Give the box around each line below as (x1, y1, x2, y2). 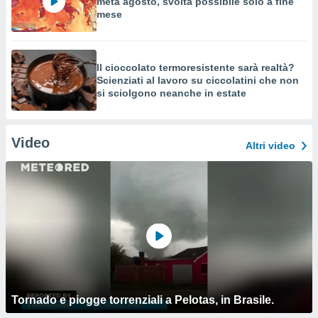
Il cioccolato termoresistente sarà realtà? (97, 62, 295, 73)
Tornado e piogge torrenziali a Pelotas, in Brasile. (11, 294, 274, 306)
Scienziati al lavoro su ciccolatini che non (97, 75, 299, 86)
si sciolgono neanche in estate (97, 87, 246, 99)
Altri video (246, 140, 295, 151)
